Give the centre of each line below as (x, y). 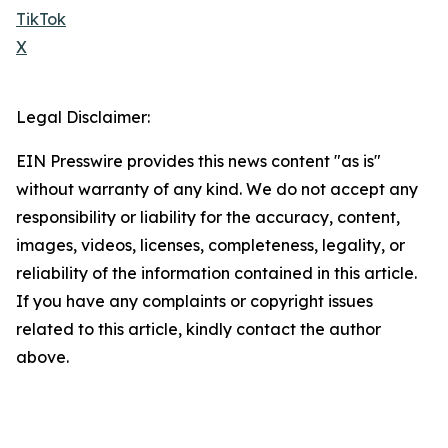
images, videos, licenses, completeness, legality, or (210, 245)
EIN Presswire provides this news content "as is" (198, 161)
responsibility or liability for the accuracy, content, (208, 217)
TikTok (41, 19)
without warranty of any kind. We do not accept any (217, 189)
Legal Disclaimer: (83, 117)
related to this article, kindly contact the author (198, 329)
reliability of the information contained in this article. (216, 273)
